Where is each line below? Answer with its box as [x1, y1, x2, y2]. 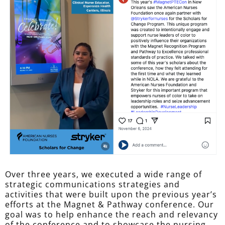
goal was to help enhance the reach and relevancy [5, 209, 218, 220]
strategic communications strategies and [5, 179, 180, 190]
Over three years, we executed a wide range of [5, 169, 202, 180]
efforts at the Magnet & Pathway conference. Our [5, 199, 214, 210]
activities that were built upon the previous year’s [5, 189, 217, 200]
